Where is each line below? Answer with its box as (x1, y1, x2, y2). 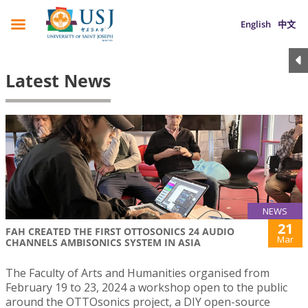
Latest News (5, 69, 111, 92)
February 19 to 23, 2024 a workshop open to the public (5, 280, 287, 296)
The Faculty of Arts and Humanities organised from (5, 265, 269, 281)
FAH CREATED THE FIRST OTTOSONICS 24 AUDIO (5, 225, 234, 239)
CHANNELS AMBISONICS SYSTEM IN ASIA (5, 236, 201, 250)
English (241, 18, 271, 30)
